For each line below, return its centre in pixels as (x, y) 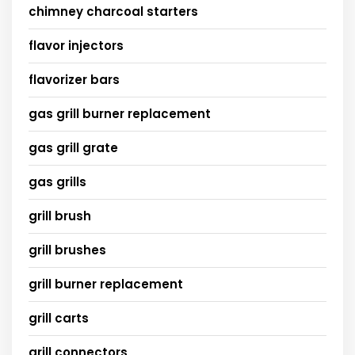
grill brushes (67, 250)
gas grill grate (73, 147)
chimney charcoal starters (113, 11)
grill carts (59, 318)
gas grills (57, 181)
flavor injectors (76, 45)
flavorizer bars (74, 79)
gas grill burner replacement (120, 113)
